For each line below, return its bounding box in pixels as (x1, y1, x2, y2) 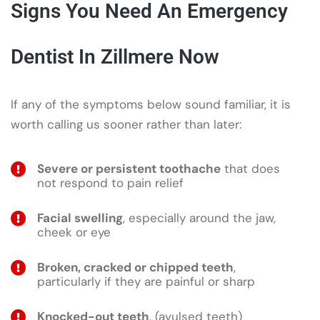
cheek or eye (37, 224, 111, 241)
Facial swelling (37, 210, 123, 226)
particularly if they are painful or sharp (37, 274, 255, 290)
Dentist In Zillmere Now (11, 44, 219, 69)
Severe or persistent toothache (37, 161, 221, 177)
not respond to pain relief (37, 175, 184, 191)
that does (221, 161, 280, 177)
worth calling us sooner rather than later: (11, 116, 241, 132)
